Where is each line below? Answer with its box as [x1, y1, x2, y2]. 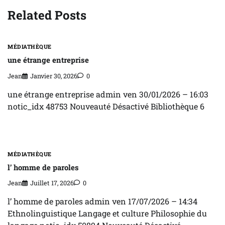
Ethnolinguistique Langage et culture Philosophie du [8, 208, 207, 219]
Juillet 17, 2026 [30, 179, 74, 187]
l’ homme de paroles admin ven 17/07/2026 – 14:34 [8, 196, 197, 207]
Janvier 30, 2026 [30, 71, 77, 80]
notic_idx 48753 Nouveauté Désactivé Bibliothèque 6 [8, 100, 204, 111]
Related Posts [8, 7, 86, 23]
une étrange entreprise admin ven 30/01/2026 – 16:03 [8, 88, 208, 99]
